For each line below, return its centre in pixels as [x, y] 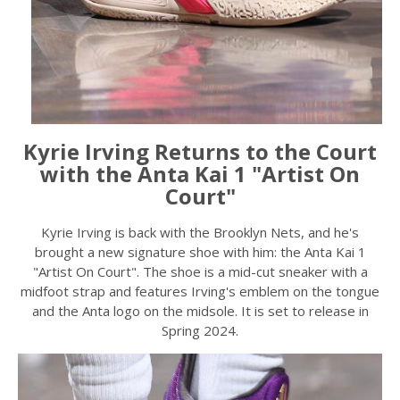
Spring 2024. [200, 330]
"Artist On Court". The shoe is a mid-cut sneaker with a [200, 271]
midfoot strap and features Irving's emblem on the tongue [200, 291]
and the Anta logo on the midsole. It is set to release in [200, 311]
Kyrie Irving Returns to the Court [200, 151]
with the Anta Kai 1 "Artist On [200, 174]
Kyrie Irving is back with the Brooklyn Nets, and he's [200, 232]
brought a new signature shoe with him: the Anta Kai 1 [200, 252]
